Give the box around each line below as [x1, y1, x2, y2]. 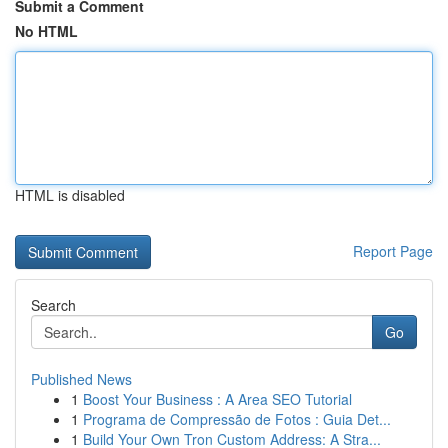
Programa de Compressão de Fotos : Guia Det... [83, 409, 391, 429]
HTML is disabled [15, 185, 125, 205]
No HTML [15, 21, 78, 41]
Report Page [353, 241, 433, 261]
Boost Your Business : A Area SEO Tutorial [83, 389, 352, 409]
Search [31, 295, 76, 315]
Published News [31, 369, 132, 389]
